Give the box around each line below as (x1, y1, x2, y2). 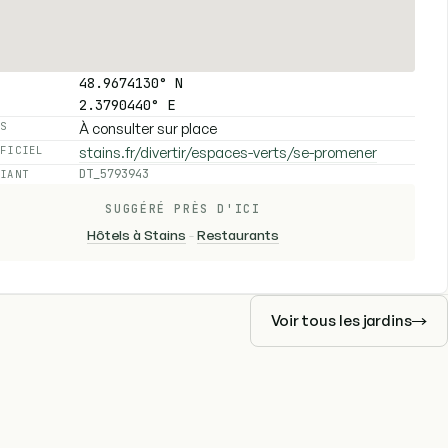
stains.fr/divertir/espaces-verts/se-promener (79, 142, 377, 162)
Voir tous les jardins (270, 311, 412, 331)
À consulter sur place (79, 118, 217, 138)
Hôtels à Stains (87, 226, 186, 244)
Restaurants (197, 226, 279, 244)
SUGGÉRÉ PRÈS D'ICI (105, 200, 261, 216)
